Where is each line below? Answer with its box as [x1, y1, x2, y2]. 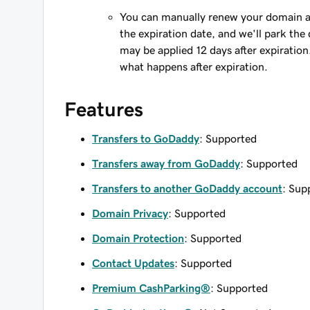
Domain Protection [92, 232, 184, 244]
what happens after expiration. [120, 61, 268, 72]
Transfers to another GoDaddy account [92, 183, 282, 194]
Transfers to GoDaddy [92, 133, 199, 144]
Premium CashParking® [92, 282, 210, 293]
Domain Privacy [92, 208, 168, 219]
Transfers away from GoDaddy [92, 158, 240, 169]
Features [64, 100, 143, 119]
